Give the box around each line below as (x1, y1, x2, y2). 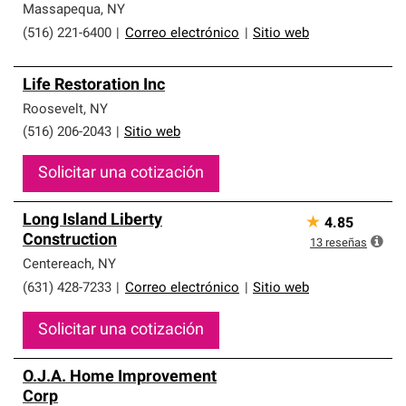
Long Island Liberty (23, 212, 162, 229)
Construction (23, 232, 117, 249)
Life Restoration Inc (23, 77, 165, 94)
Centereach (23, 258, 92, 272)
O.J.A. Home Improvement (23, 369, 217, 386)
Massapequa (23, 4, 101, 17)
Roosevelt (23, 103, 83, 117)
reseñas (325, 237, 367, 249)
